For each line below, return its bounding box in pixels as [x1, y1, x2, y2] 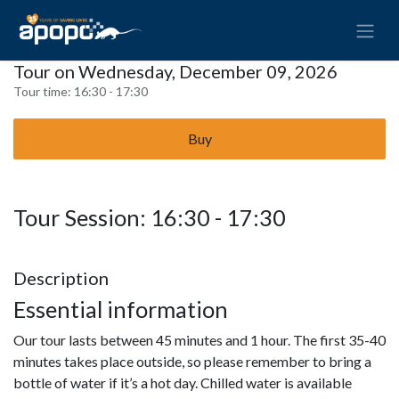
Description [13, 266, 109, 289]
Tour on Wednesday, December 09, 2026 [13, 60, 338, 82]
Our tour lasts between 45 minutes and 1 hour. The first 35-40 [13, 330, 386, 348]
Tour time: [13, 83, 74, 99]
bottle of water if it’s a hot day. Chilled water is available [13, 373, 352, 391]
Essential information [13, 295, 232, 322]
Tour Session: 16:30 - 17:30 [13, 203, 286, 231]
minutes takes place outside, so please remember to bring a [13, 352, 371, 370]
